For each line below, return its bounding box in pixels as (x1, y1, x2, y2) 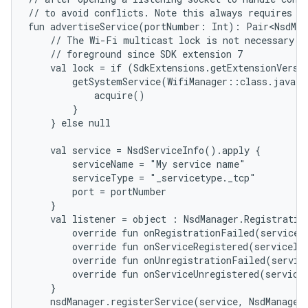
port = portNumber (28, 185, 166, 198)
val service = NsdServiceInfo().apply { (28, 144, 261, 157)
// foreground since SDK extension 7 (28, 47, 243, 60)
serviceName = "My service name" (28, 157, 245, 170)
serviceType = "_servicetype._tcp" (28, 171, 256, 184)
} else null (28, 116, 111, 129)
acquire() (28, 89, 145, 102)
